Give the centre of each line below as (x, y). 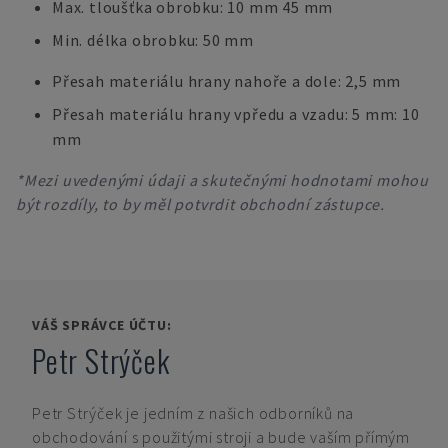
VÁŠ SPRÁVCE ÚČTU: (102, 325)
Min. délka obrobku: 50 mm (153, 40)
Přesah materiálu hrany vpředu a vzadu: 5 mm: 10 (236, 114)
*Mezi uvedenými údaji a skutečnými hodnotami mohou (223, 180)
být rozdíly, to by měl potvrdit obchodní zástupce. (201, 204)
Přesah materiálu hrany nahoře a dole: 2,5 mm (227, 81)
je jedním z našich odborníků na (240, 413)
